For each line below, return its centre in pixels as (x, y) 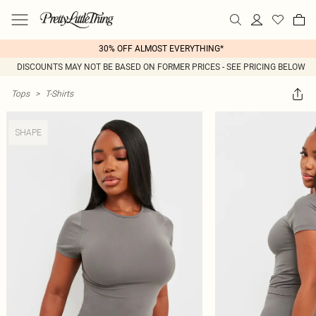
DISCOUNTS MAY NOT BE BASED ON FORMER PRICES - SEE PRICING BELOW (161, 67)
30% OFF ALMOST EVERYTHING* (161, 49)
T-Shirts (59, 93)
